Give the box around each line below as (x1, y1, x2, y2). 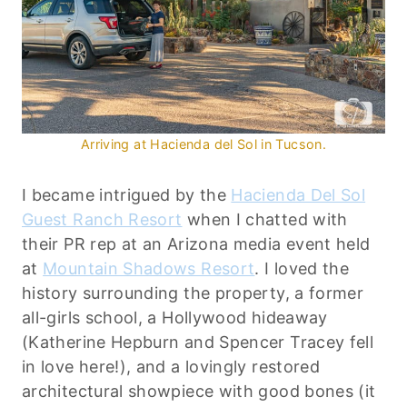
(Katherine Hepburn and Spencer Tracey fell (22, 332, 374, 352)
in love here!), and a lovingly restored (22, 356, 321, 376)
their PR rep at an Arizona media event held (22, 233, 371, 253)
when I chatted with (182, 209, 348, 229)
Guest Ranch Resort (22, 209, 183, 229)
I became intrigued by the (22, 184, 232, 204)
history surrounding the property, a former (22, 283, 364, 303)
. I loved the (254, 258, 350, 278)
